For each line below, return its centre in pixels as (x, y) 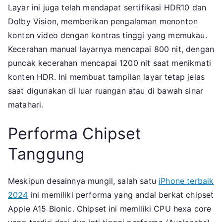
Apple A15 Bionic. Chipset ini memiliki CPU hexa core (110, 209)
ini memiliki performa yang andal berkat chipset (121, 195)
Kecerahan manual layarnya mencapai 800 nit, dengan (111, 49)
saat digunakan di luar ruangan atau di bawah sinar (106, 91)
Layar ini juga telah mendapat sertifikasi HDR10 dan (107, 8)
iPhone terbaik (186, 181)
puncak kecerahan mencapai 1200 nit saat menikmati (110, 63)
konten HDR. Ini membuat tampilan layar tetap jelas (107, 77)
